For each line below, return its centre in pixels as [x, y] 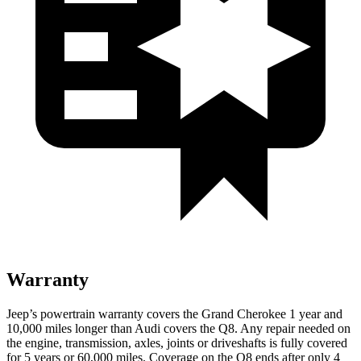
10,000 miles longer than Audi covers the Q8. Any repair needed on [178, 328]
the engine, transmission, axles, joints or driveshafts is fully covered [177, 342]
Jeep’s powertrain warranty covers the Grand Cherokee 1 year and [174, 313]
